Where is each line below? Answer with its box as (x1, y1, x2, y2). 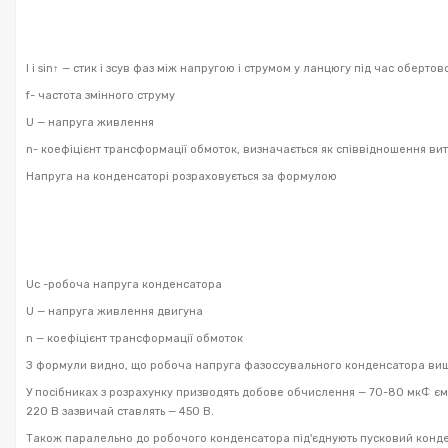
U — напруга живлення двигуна (26, 304, 203, 318)
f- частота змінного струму (26, 88, 175, 102)
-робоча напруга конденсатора (40, 277, 222, 291)
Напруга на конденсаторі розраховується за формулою (26, 169, 337, 183)
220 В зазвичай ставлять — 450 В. (26, 404, 214, 418)
